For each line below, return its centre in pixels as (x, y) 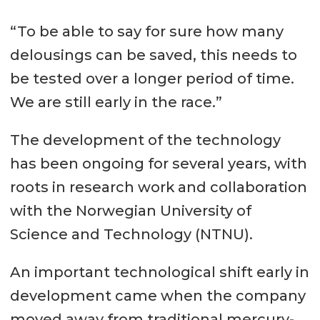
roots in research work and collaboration (158, 187)
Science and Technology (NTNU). (131, 234)
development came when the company (157, 295)
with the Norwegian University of (130, 210)
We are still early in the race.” (116, 102)
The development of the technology (145, 140)
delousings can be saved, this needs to (153, 55)
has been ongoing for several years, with (158, 163)
